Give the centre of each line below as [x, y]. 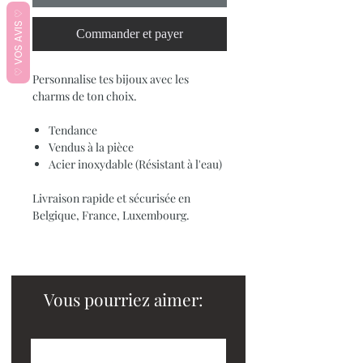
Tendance [73, 130]
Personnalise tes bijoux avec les [111, 79]
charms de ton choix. [85, 96]
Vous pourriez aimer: [124, 299]
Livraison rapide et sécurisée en [111, 198]
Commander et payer [130, 33]
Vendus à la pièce [91, 147]
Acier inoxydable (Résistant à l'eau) [135, 164]
